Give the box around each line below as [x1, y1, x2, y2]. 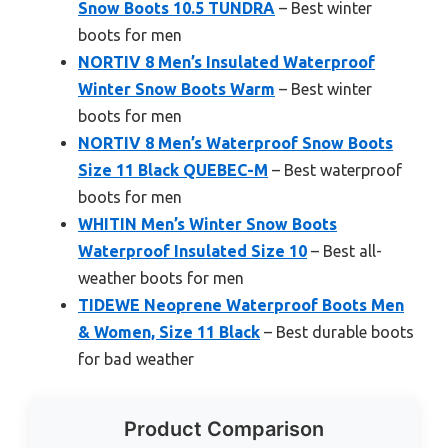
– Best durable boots [260, 322, 414, 341]
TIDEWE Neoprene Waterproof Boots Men [78, 295, 404, 314]
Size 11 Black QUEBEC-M [78, 160, 268, 179]
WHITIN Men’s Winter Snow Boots [78, 214, 337, 233]
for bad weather [78, 349, 194, 368]
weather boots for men [78, 268, 244, 287]
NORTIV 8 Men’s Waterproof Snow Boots [78, 133, 393, 152]
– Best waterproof [268, 160, 402, 179]
